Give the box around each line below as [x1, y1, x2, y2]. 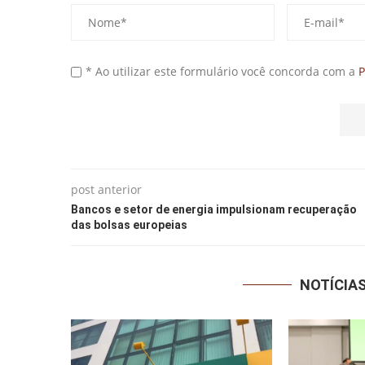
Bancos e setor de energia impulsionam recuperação [71, 202, 357, 216]
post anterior [71, 181, 142, 197]
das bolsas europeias [71, 218, 187, 231]
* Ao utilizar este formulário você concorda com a [86, 63, 358, 79]
